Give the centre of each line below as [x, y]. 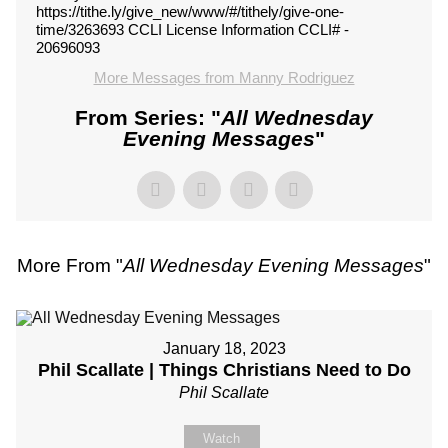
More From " [70, 265]
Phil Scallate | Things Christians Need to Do [224, 370]
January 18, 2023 [224, 348]
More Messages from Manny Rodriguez [224, 77]
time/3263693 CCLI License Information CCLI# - [192, 29]
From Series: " [148, 117]
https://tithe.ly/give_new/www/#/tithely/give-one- [190, 11]
